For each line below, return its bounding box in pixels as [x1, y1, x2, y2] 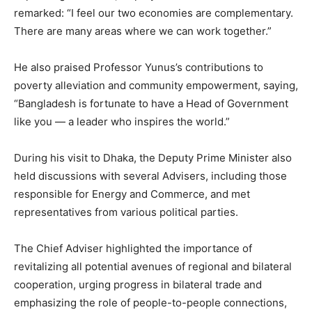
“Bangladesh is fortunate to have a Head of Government [14, 96, 288, 110]
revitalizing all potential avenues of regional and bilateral [14, 259, 292, 273]
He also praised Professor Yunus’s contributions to [14, 60, 263, 74]
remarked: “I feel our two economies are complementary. [14, 6, 293, 19]
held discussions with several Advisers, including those [14, 169, 287, 182]
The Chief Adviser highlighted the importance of [14, 241, 252, 255]
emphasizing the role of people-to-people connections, [14, 295, 287, 309]
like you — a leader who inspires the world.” [14, 114, 230, 128]
